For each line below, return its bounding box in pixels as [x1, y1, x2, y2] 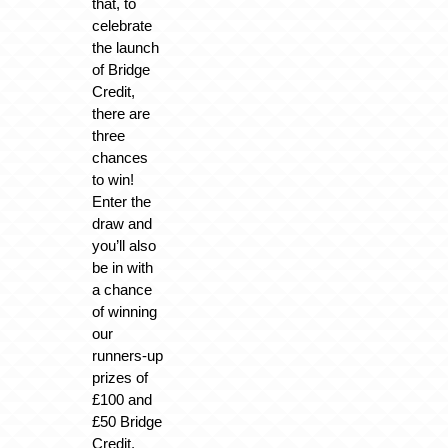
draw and [91, 215, 152, 233]
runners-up [91, 347, 163, 365]
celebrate [91, 17, 152, 35]
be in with [91, 259, 153, 277]
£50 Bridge [91, 413, 162, 431]
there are [91, 105, 150, 123]
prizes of [91, 369, 148, 387]
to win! [91, 171, 134, 189]
